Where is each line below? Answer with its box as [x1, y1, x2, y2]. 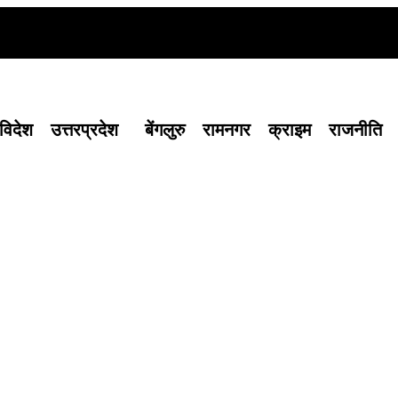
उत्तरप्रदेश [51, 120, 118, 139]
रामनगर [203, 120, 251, 139]
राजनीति [329, 120, 382, 139]
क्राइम [268, 120, 311, 139]
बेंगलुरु [145, 120, 185, 139]
